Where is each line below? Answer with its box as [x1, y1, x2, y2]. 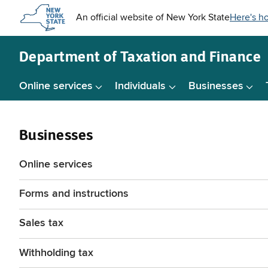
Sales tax [19, 218, 63, 229]
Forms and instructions [19, 188, 129, 200]
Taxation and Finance [120, 47, 261, 66]
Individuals [115, 81, 166, 92]
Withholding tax [19, 247, 93, 258]
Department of [19, 47, 117, 66]
